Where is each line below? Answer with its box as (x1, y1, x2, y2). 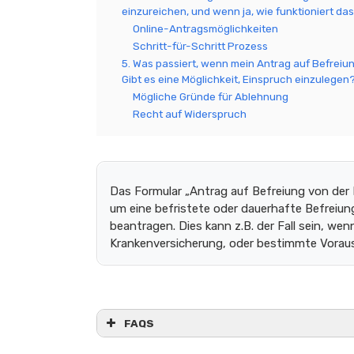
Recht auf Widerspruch (133, 107, 247, 120)
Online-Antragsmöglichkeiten (133, 22, 278, 35)
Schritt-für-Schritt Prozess (133, 40, 268, 52)
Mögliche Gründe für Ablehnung (133, 90, 288, 103)
